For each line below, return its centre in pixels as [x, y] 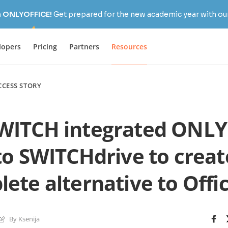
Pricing [45, 46]
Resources [129, 46]
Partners [84, 46]
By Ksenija [24, 219]
